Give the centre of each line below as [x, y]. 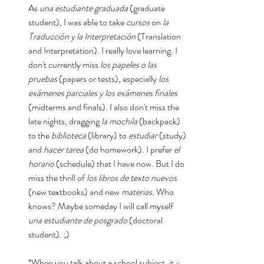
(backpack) [160, 121]
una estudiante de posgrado [78, 220]
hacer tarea [64, 149]
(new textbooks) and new [75, 192]
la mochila [119, 121]
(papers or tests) [89, 79]
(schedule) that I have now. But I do [120, 164]
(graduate [148, 8]
